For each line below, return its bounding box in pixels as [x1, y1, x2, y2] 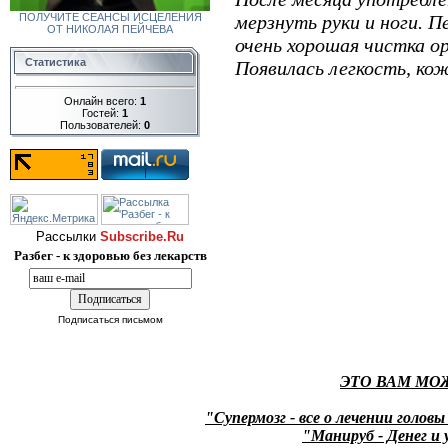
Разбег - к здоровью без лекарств [13, 248, 207, 263]
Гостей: [82, 106, 122, 119]
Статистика [25, 56, 86, 68]
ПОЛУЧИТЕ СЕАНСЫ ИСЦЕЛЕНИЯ [18, 11, 202, 23]
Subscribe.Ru [100, 229, 184, 244]
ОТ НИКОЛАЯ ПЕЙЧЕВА [47, 23, 173, 35]
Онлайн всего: [64, 94, 140, 107]
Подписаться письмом [57, 314, 163, 325]
